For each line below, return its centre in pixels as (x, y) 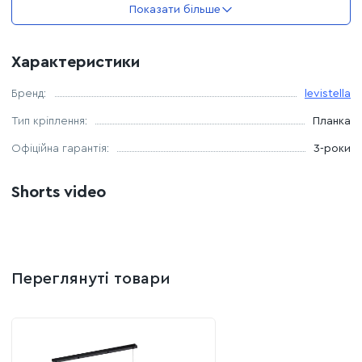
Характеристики (76, 62)
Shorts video (59, 192)
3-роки (332, 148)
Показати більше (175, 9)
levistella (328, 93)
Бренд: (29, 93)
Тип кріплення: (49, 121)
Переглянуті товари (91, 278)
